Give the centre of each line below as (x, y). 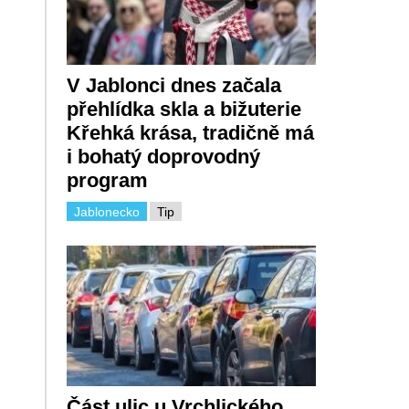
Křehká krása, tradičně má (190, 132)
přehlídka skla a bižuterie (184, 109)
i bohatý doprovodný (163, 156)
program (107, 180)
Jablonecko (106, 211)
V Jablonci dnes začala (173, 85)
